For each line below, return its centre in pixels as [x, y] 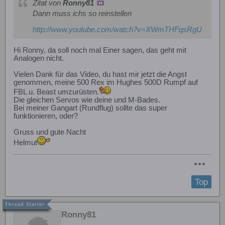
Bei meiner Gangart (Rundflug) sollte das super [90, 108]
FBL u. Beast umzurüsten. [56, 92]
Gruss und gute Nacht [50, 132]
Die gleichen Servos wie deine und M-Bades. [87, 100]
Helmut [25, 143]
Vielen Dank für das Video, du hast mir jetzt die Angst [100, 75]
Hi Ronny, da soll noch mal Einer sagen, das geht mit [100, 50]
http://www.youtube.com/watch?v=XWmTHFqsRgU [117, 30]
